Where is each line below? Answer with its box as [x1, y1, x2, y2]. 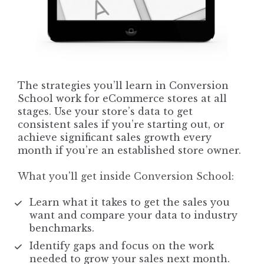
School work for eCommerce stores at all [18, 93, 227, 105]
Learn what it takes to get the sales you [29, 196, 230, 209]
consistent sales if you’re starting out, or [18, 118, 225, 131]
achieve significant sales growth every [18, 131, 212, 144]
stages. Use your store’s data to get [18, 105, 193, 118]
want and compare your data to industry [29, 209, 238, 222]
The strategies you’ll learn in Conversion [18, 80, 229, 92]
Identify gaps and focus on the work [29, 240, 214, 252]
